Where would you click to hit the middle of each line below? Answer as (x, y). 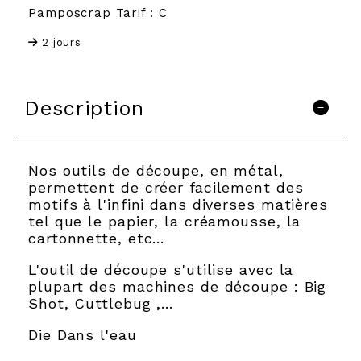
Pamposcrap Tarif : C (98, 12)
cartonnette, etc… (97, 238)
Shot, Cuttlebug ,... (101, 303)
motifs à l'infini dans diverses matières (178, 204)
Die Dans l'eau (83, 334)
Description (84, 108)
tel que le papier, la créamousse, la (165, 221)
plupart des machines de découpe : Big (178, 286)
